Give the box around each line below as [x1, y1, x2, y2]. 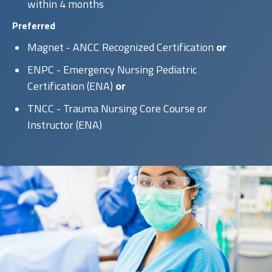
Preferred [12, 18, 55, 33]
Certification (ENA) [27, 77, 115, 94]
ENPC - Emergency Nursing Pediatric [27, 61, 197, 78]
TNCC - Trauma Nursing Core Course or [27, 100, 207, 117]
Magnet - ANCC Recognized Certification [27, 38, 216, 55]
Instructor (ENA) [27, 116, 102, 133]
